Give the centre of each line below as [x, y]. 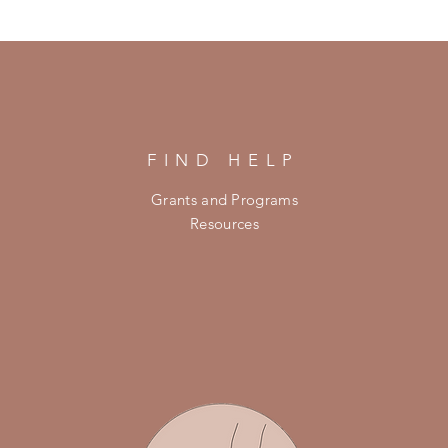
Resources [224, 223]
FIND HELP [223, 160]
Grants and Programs [224, 199]
